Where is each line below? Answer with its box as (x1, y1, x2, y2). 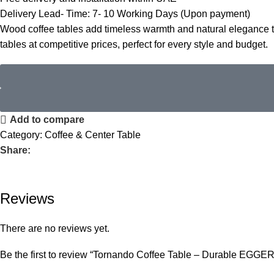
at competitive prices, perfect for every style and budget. (26, 39, 268, 50)
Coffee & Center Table (45, 129, 141, 140)
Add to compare (10, 114, 85, 125)
